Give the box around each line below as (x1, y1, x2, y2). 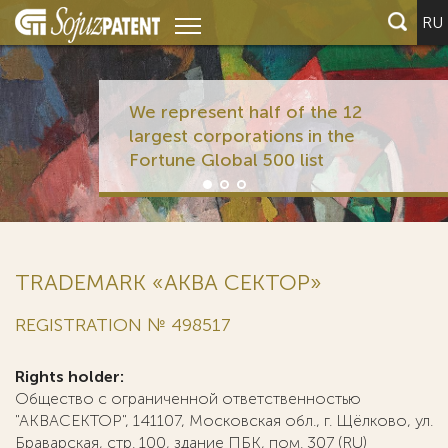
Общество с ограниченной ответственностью (15, 389, 361, 408)
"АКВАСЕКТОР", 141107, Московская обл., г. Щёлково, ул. (15, 411, 433, 430)
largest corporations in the (128, 125, 355, 147)
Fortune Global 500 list (128, 149, 324, 171)
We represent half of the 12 (128, 101, 362, 123)
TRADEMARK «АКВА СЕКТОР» (15, 269, 322, 296)
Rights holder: (15, 367, 124, 386)
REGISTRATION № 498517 (15, 314, 231, 336)
